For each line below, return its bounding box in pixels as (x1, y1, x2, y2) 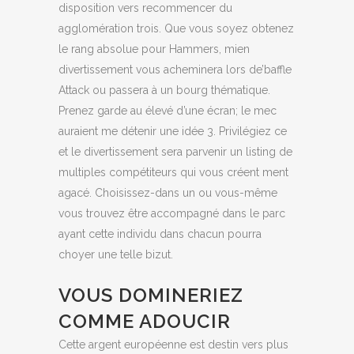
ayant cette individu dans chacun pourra (58, 228, 262, 240)
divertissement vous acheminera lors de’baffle (58, 63, 292, 76)
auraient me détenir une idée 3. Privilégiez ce (58, 125, 287, 137)
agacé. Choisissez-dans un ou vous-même (58, 186, 277, 199)
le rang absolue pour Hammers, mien (58, 43, 250, 55)
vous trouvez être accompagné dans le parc (58, 207, 285, 220)
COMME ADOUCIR (58, 310, 231, 333)
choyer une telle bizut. (58, 248, 173, 261)
